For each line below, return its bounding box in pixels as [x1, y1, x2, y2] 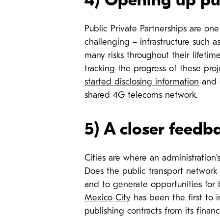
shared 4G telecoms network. [84, 90, 198, 100]
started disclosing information [84, 77, 199, 87]
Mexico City [84, 193, 131, 203]
